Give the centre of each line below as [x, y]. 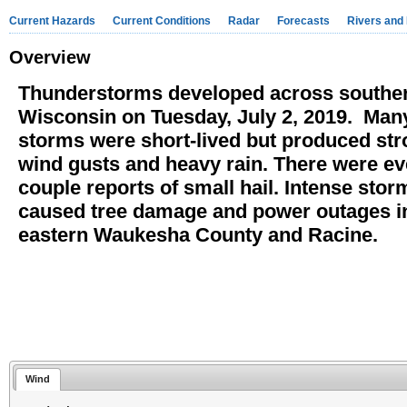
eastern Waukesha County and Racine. [198, 235]
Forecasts [303, 21]
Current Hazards [52, 21]
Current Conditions [162, 21]
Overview [50, 57]
